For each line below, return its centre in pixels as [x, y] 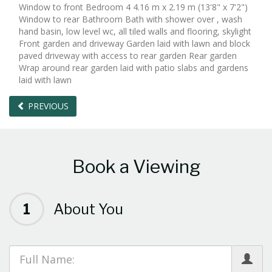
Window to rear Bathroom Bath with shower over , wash [131, 19]
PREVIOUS [47, 106]
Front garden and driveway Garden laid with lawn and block [134, 43]
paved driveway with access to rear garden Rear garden [128, 55]
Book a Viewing [136, 166]
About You [88, 209]
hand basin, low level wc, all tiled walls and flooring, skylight [135, 31]
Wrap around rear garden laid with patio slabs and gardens [134, 67]
